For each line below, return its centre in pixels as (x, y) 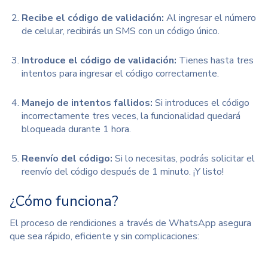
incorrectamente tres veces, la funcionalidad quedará (131, 116)
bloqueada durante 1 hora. (76, 129)
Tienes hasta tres (215, 60)
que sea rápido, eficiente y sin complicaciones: (104, 236)
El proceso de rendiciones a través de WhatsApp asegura (130, 223)
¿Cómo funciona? (64, 201)
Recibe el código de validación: (93, 18)
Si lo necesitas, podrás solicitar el (184, 158)
